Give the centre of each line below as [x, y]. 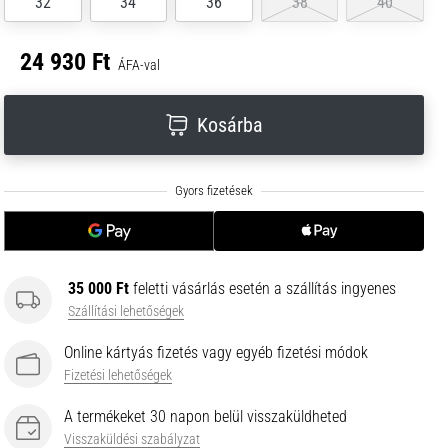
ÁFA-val [139, 65]
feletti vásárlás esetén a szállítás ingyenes [262, 289]
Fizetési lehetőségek [118, 376]
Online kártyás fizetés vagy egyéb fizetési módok [216, 353]
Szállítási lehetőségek [126, 312]
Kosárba [230, 125]
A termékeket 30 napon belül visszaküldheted [205, 417]
